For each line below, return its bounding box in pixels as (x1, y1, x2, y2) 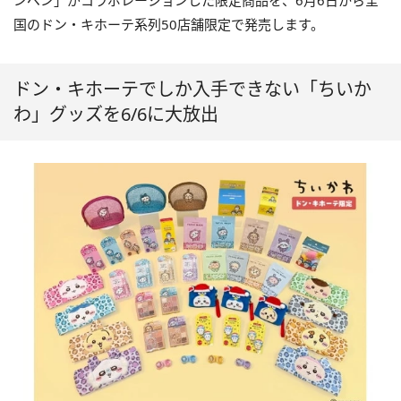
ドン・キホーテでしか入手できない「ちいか (13, 77, 371, 101)
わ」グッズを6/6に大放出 (13, 102, 218, 126)
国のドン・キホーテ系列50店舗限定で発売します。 (13, 15, 324, 33)
